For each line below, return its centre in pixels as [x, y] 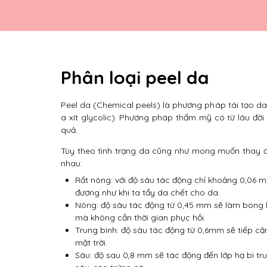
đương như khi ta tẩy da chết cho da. [148, 193]
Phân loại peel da [135, 77]
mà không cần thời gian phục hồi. [140, 218]
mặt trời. [91, 243]
